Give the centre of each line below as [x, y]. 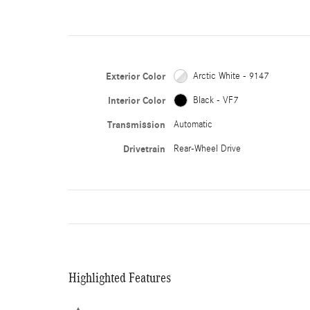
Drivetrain [144, 149]
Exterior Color [135, 76]
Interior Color [136, 100]
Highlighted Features [120, 277]
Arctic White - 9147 [230, 76]
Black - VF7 [215, 100]
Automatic [193, 124]
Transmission [136, 125]
